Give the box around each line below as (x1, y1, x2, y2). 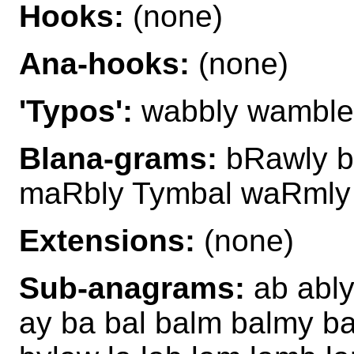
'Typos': (19, 93, 133, 128)
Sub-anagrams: (19, 270, 245, 305)
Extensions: (19, 223, 195, 258)
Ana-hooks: (19, 46, 190, 81)
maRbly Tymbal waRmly (19, 175, 351, 210)
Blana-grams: (19, 141, 217, 175)
